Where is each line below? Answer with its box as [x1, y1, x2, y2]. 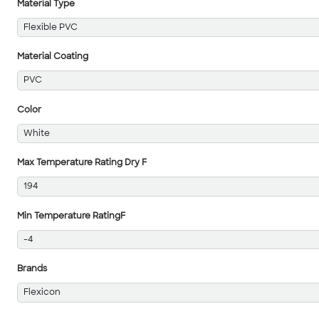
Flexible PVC [23, 23, 78, 32]
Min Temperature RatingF [17, 211, 125, 221]
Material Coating [17, 53, 88, 62]
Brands [17, 265, 47, 274]
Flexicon [23, 288, 61, 298]
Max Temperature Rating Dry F [17, 159, 147, 168]
